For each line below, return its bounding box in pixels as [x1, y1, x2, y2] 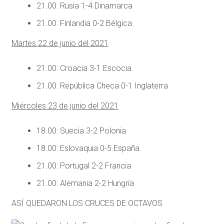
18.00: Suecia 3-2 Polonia [36, 126, 126, 136]
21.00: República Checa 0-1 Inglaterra [36, 81, 168, 91]
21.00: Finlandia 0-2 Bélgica [36, 18, 132, 28]
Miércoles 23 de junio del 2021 [11, 101, 118, 111]
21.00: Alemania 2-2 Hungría [36, 178, 134, 188]
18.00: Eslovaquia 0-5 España [36, 143, 139, 153]
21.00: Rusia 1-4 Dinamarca [36, 1, 132, 11]
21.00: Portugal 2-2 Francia [36, 161, 131, 171]
